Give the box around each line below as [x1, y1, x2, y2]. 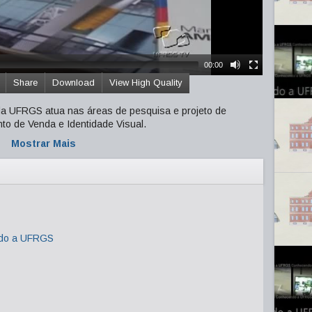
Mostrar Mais [10, 138, 76, 149]
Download [52, 77, 95, 88]
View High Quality [109, 77, 182, 88]
